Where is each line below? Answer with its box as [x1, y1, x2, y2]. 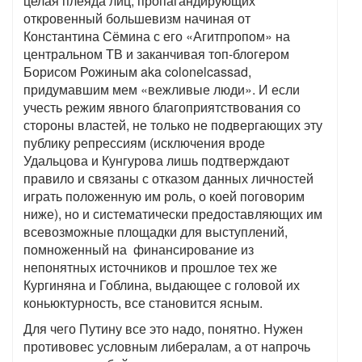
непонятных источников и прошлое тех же [23, 258, 277, 276]
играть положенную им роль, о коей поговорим [23, 187, 305, 205]
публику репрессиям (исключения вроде [23, 133, 265, 152]
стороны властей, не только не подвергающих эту [23, 116, 322, 134]
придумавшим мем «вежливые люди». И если [23, 80, 300, 99]
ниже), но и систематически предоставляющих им [23, 204, 322, 223]
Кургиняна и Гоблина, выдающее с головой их [23, 276, 300, 294]
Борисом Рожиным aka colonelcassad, [23, 62, 251, 81]
